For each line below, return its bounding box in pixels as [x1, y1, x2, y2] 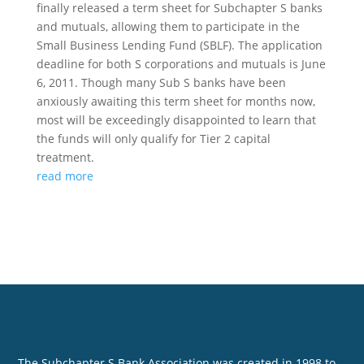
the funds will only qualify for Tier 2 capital [36, 131, 271, 146]
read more [36, 168, 93, 184]
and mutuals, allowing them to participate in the [36, 19, 300, 34]
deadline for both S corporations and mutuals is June [36, 56, 326, 71]
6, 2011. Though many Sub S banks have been [36, 75, 286, 90]
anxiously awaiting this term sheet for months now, [36, 93, 315, 109]
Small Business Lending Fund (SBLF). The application [36, 37, 323, 53]
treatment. [36, 149, 94, 165]
